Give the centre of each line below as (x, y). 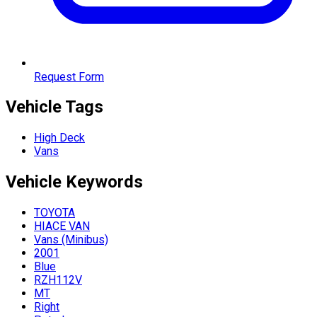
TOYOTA (54, 213)
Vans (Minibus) (71, 240)
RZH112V (58, 280)
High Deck (59, 138)
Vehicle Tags (54, 107)
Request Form (69, 76)
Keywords (104, 182)
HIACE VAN (62, 226)
